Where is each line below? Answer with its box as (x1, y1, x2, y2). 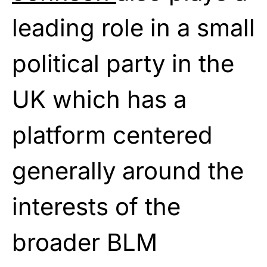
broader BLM (12, 227, 157, 257)
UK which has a (12, 84, 187, 114)
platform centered (12, 120, 213, 150)
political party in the (12, 48, 234, 78)
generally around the (12, 156, 244, 185)
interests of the (12, 191, 181, 221)
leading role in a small (12, 13, 255, 42)
